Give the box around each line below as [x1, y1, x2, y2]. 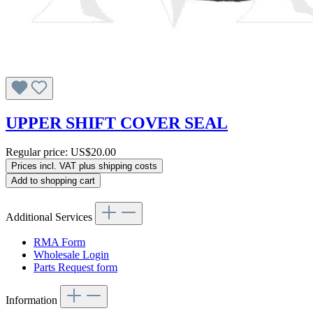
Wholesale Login [34, 249, 109, 261]
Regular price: [6, 146, 71, 159]
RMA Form [34, 236, 85, 249]
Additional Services [6, 211, 95, 224]
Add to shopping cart [11, 175, 95, 187]
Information [6, 294, 60, 307]
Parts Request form [34, 261, 117, 274]
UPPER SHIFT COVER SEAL [6, 113, 228, 132]
